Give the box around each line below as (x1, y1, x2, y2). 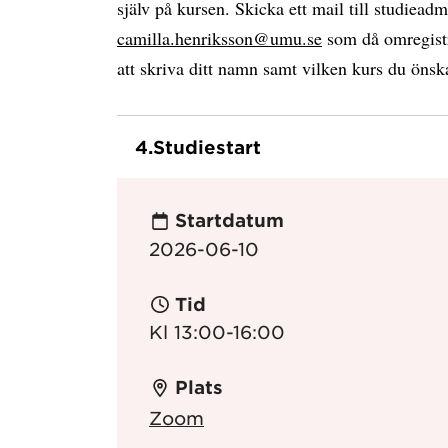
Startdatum (174, 209, 284, 232)
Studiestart (153, 136, 261, 158)
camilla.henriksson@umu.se (117, 26, 322, 50)
